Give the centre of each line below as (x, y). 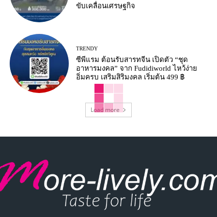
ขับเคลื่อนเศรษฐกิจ (106, 6)
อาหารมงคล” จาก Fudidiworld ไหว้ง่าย (137, 68)
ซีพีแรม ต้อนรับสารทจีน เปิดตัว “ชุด (132, 59)
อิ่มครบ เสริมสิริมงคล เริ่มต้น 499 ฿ (131, 77)
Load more (105, 110)
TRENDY (87, 48)
